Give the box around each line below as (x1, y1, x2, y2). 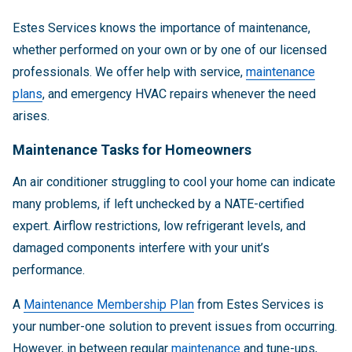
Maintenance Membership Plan (24, 297, 194, 313)
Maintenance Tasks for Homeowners (13, 141, 251, 159)
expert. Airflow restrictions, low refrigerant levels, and (13, 218, 306, 234)
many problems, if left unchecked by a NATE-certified (13, 196, 304, 212)
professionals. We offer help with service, (13, 64, 246, 80)
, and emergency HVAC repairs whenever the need (42, 86, 316, 102)
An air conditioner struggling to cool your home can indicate (13, 174, 335, 190)
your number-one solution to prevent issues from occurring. (13, 319, 337, 335)
